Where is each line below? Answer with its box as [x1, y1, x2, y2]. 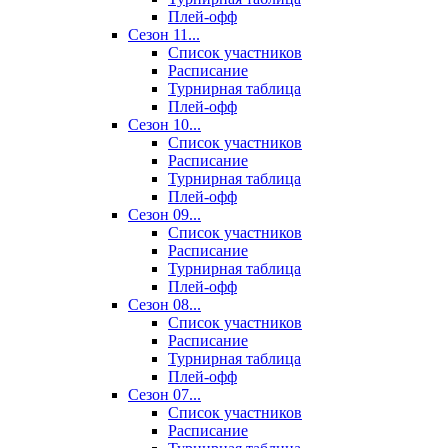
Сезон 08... [128, 295, 201, 313]
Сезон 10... [128, 115, 201, 133]
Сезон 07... [128, 385, 201, 403]
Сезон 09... [128, 205, 201, 223]
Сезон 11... [128, 25, 200, 43]
